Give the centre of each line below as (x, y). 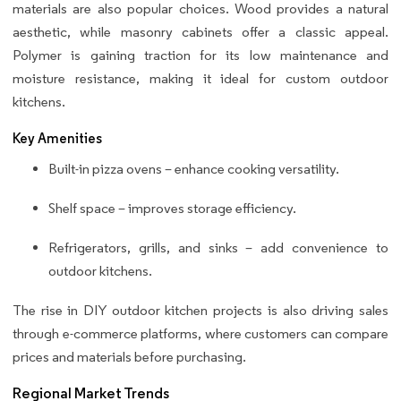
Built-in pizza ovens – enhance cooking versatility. (194, 168)
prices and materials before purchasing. (129, 356)
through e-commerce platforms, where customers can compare (200, 333)
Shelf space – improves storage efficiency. (172, 208)
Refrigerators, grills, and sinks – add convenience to (218, 247)
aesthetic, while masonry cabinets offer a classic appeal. (200, 31)
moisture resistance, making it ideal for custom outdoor (200, 78)
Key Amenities (57, 138)
